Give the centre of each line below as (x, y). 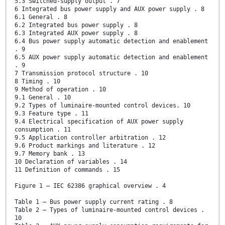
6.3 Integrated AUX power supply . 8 (76, 33)
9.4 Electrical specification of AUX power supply (99, 122)
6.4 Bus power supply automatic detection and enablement (111, 41)
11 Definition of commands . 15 (67, 170)
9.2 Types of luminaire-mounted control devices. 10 (102, 106)
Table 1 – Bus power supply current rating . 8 (94, 202)
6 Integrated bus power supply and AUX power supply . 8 (109, 9)
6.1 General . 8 (41, 17)
